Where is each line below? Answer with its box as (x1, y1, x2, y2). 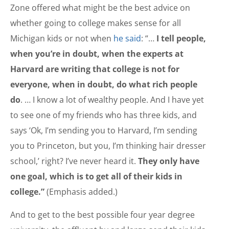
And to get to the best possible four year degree (10, 209, 195, 220)
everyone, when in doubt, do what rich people (10, 79, 197, 90)
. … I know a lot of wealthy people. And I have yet (20, 94, 204, 106)
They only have (138, 155, 199, 167)
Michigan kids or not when (10, 33, 113, 44)
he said (113, 33, 141, 44)
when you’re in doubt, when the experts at (10, 48, 184, 60)
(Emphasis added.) (47, 186, 118, 198)
